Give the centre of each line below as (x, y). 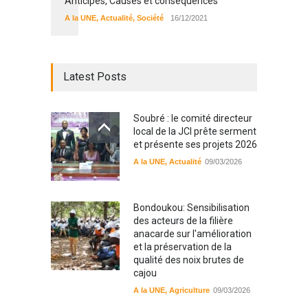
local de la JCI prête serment (195, 132)
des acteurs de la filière (183, 221)
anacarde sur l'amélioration (192, 234)
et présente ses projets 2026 (195, 145)
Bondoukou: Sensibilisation (191, 208)
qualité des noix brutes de (189, 260)
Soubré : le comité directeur (193, 119)
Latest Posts (95, 77)
